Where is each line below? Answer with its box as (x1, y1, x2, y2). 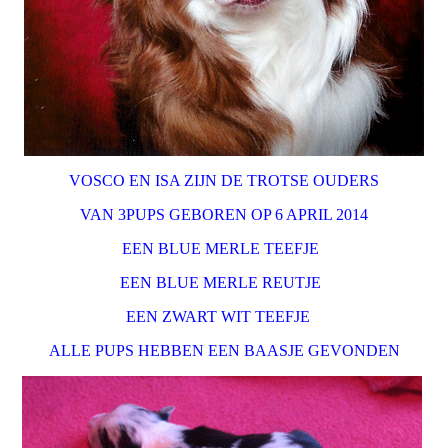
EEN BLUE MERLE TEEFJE (121, 240, 327, 257)
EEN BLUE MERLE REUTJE (119, 274, 321, 291)
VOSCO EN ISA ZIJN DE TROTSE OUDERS (69, 172, 379, 189)
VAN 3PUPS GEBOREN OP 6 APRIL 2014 (80, 206, 368, 223)
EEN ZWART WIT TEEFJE (126, 308, 318, 325)
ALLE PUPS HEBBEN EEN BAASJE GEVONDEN (48, 342, 400, 359)
